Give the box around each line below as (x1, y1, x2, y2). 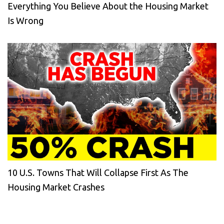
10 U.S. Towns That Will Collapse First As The (7, 167, 188, 177)
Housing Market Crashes (7, 181, 104, 192)
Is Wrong (7, 15, 43, 25)
